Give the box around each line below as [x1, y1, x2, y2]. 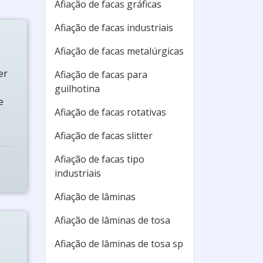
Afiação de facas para [55, 68, 147, 81]
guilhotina [55, 82, 100, 95]
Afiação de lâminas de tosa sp [55, 237, 183, 250]
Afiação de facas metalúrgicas [55, 45, 184, 58]
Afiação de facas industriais [55, 21, 173, 34]
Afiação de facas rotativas [55, 106, 166, 119]
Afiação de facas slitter [55, 129, 153, 142]
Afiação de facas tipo [55, 153, 144, 166]
